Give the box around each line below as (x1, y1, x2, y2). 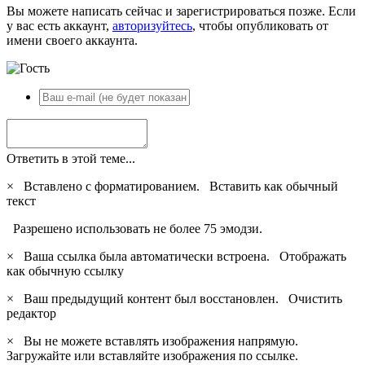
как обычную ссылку (7, 263, 124, 278)
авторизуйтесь (112, 18, 192, 33)
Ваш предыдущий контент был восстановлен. (17, 291, 288, 306)
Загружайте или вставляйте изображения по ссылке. (7, 348, 298, 363)
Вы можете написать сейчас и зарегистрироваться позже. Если (7, 3, 356, 18)
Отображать (279, 248, 346, 263)
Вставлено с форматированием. (17, 178, 209, 193)
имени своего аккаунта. (7, 33, 138, 47)
